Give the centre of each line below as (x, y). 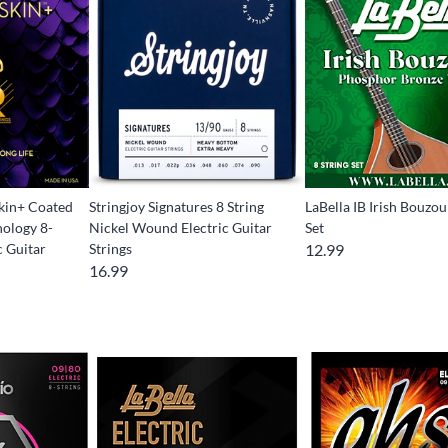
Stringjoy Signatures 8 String (176, 206)
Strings (110, 248)
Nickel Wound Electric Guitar (180, 227)
